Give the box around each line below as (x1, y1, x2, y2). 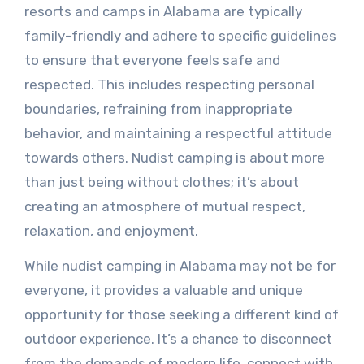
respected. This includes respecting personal (24, 76, 314, 93)
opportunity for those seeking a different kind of (24, 306, 339, 323)
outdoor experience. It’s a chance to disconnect (24, 331, 332, 347)
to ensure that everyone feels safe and (24, 52, 280, 68)
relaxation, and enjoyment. (24, 223, 198, 239)
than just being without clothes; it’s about (24, 174, 299, 190)
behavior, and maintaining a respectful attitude (24, 125, 332, 141)
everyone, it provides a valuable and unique (24, 282, 303, 298)
